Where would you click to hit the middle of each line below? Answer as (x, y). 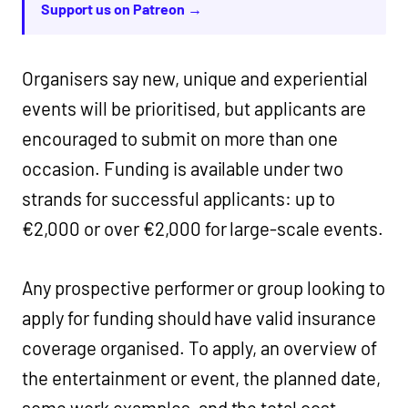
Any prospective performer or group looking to (204, 288)
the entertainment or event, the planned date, (202, 378)
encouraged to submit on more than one (180, 138)
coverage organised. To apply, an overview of (200, 348)
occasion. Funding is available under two (183, 168)
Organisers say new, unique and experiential (195, 78)
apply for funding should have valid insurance (199, 318)
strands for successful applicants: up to (179, 199)
